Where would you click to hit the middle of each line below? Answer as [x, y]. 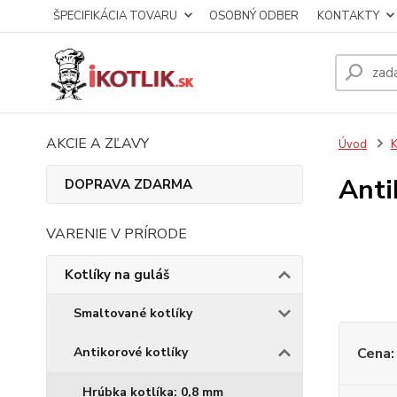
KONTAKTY [348, 16]
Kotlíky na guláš [117, 275]
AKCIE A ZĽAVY [97, 144]
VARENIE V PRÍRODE [117, 234]
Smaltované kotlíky [133, 313]
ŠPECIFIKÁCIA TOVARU [115, 16]
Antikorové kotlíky [131, 352]
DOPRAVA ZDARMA [128, 184]
